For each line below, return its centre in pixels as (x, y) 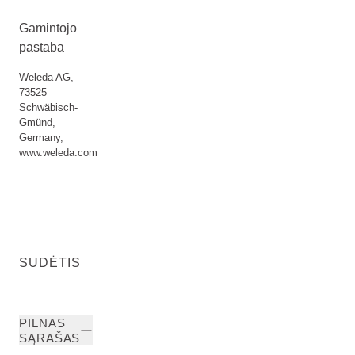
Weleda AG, (46, 77)
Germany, (41, 137)
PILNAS (42, 323)
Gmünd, (37, 122)
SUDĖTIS (50, 263)
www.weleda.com (58, 153)
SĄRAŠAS (50, 338)
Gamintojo (48, 28)
